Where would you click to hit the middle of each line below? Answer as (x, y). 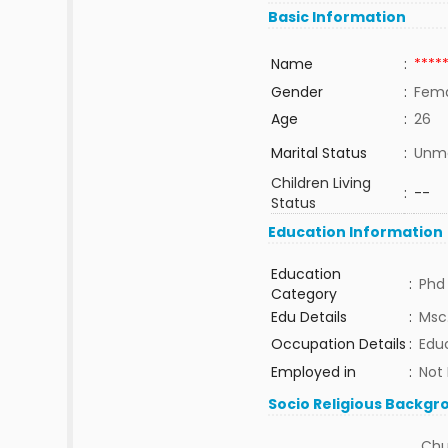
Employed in (313, 372)
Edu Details (308, 317)
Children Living (320, 183)
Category (303, 294)
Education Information (356, 232)
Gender (296, 92)
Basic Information (337, 17)
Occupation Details (338, 344)
